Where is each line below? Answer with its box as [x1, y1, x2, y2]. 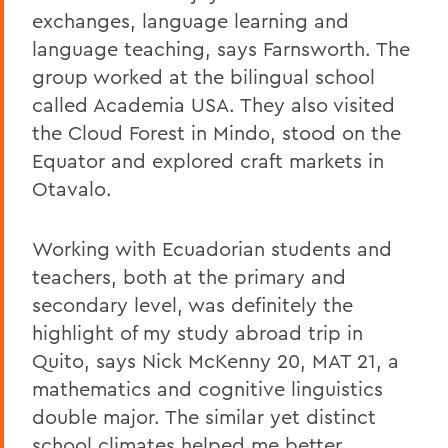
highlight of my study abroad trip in [32, 319, 363, 345]
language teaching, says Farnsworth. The [32, 35, 410, 61]
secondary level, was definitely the [32, 291, 353, 317]
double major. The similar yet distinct [32, 403, 376, 429]
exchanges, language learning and [32, 7, 349, 33]
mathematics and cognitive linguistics [32, 375, 383, 401]
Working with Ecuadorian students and [32, 235, 392, 261]
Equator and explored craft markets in [32, 147, 384, 173]
